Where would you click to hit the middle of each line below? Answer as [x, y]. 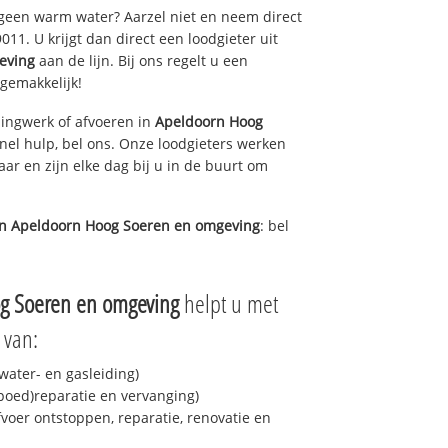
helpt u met [228, 303]
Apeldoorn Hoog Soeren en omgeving [135, 226]
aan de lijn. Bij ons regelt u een [141, 60]
